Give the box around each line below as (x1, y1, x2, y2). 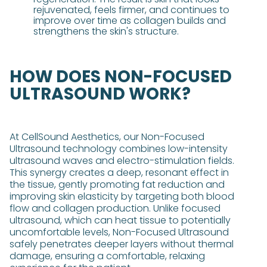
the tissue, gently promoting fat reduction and (10, 178, 225, 191)
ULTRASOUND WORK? (10, 82, 191, 105)
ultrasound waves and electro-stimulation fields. (10, 154, 234, 167)
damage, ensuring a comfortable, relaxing (10, 249, 205, 263)
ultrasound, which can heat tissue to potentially (10, 213, 231, 227)
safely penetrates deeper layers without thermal (10, 237, 234, 251)
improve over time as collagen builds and (33, 14, 226, 27)
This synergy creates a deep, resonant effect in (10, 166, 229, 179)
